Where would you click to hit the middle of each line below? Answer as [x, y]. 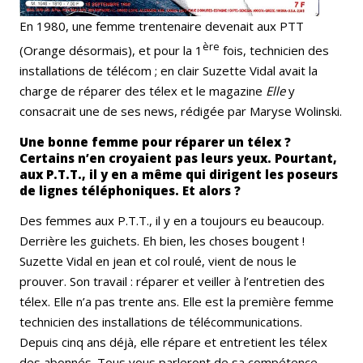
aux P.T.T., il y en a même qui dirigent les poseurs [179, 175]
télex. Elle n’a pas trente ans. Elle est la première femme [177, 302]
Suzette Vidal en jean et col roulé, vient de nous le [158, 261]
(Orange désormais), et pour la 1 [111, 51]
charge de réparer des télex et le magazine [143, 91]
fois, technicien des [274, 51]
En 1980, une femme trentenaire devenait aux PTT [162, 26]
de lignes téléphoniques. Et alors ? [130, 191]
